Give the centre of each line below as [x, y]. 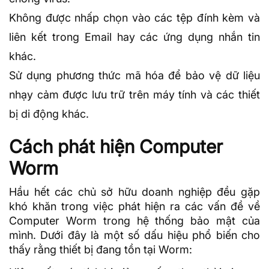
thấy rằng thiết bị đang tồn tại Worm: [101, 250]
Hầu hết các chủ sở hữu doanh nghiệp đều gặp [134, 192]
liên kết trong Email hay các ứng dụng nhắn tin [134, 37]
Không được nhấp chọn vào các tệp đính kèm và [134, 18]
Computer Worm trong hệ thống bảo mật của [134, 221]
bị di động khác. [49, 114]
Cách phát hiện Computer [116, 147]
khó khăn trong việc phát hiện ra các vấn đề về [134, 207]
